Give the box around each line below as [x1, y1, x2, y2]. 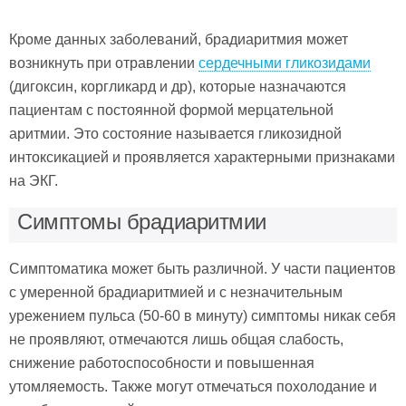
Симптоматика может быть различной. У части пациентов [9, 260, 396, 276]
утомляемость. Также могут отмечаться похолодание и [9, 378, 377, 394]
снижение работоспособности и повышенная [9, 354, 314, 371]
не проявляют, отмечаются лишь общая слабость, [9, 331, 343, 347]
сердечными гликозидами [198, 54, 371, 71]
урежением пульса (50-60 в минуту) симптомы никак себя [9, 307, 396, 324]
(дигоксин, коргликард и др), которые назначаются [9, 78, 346, 94]
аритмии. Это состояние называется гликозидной [9, 125, 342, 141]
